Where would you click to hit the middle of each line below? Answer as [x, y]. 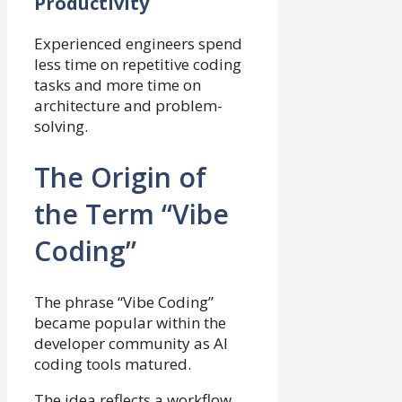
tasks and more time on [118, 85]
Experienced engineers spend [138, 44]
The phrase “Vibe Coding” [124, 301]
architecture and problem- [128, 106]
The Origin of [120, 177]
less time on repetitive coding [138, 65]
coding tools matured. [113, 363]
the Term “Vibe [131, 214]
